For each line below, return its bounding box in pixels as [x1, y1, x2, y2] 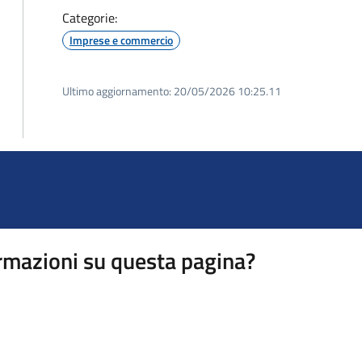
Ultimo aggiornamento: [62, 82, 171, 99]
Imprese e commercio [69, 32, 173, 48]
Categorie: [62, 8, 117, 27]
